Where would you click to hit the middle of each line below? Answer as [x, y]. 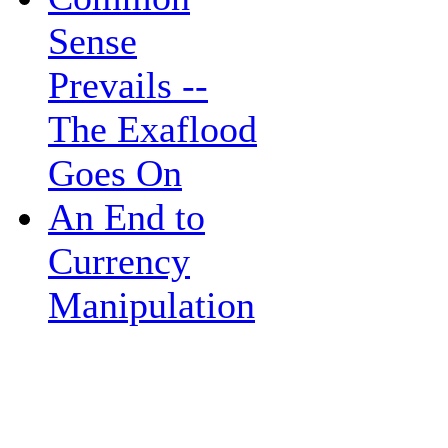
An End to [126, 217]
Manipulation [151, 305]
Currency [119, 261]
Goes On [115, 173]
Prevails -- [128, 85]
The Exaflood [152, 129]
